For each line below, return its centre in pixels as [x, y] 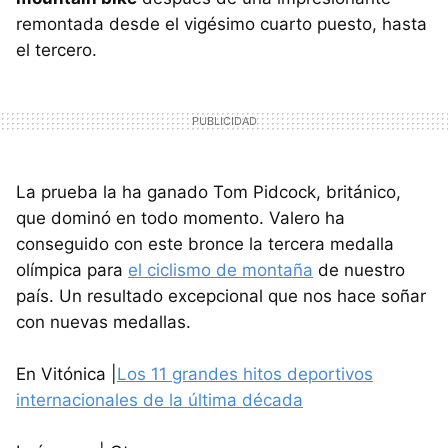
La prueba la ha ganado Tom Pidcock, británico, [208, 192]
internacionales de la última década [159, 400]
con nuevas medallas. [103, 322]
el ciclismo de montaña [220, 270]
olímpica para [72, 270]
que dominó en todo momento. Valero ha [180, 218]
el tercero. [56, 50]
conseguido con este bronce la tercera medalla [205, 244]
